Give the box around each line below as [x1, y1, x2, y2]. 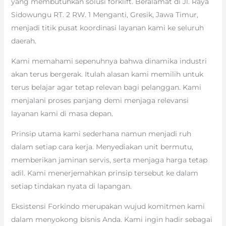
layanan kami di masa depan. [11, 109, 113, 119]
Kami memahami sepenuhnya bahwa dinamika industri [11, 56, 207, 66]
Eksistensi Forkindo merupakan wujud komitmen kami [11, 202, 205, 211]
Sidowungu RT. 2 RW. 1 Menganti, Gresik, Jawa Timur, [11, 10, 198, 20]
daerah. [11, 36, 36, 46]
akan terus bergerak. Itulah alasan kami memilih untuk [11, 70, 203, 79]
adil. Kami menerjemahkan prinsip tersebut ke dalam [11, 168, 198, 178]
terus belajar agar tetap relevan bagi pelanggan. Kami [11, 83, 201, 92]
